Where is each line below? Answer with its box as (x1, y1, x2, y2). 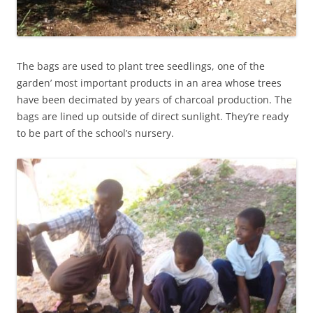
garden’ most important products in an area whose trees (17, 76, 282, 89)
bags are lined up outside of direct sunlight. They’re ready (17, 110, 289, 123)
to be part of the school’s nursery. (17, 126, 174, 140)
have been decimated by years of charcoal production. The (17, 93, 292, 106)
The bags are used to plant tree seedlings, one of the (17, 59, 265, 73)
